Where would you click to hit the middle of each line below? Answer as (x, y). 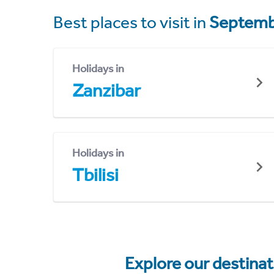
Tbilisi (95, 175)
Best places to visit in (131, 22)
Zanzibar (106, 91)
